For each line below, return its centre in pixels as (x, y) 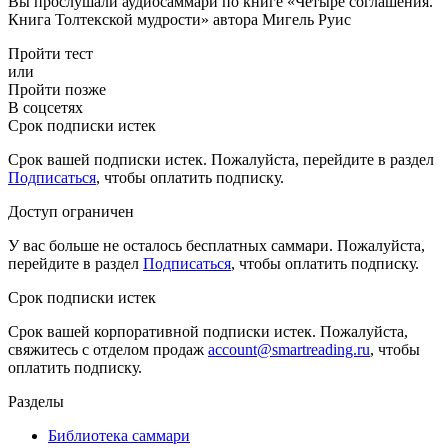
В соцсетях (45, 107)
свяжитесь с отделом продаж (108, 349)
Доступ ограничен (71, 211)
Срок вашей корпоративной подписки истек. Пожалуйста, (208, 331)
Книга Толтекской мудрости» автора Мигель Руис (179, 19)
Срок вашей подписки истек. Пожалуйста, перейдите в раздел (221, 159)
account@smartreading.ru (289, 349)
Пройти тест (50, 53)
